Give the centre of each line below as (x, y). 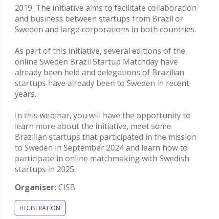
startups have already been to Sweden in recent (102, 83)
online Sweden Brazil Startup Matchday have (96, 62)
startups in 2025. (45, 169)
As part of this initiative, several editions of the (100, 51)
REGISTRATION (40, 208)
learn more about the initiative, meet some (93, 126)
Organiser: (35, 187)
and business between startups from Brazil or (99, 19)
